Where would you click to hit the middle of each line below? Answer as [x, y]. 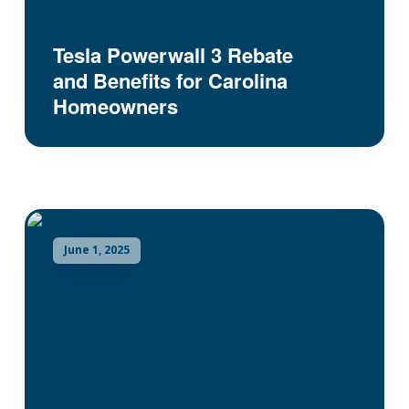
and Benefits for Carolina [170, 80]
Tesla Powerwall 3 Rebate [173, 54]
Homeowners [115, 105]
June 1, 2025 [96, 250]
